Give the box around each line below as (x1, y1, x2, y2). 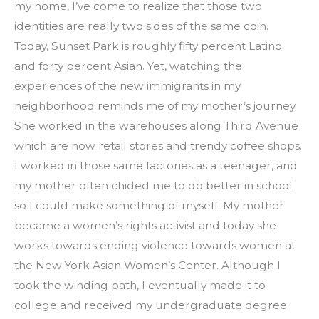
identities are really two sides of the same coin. (14, 19, 268, 33)
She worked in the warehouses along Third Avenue (14, 119, 298, 133)
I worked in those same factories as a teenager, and (14, 159, 298, 173)
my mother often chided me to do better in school (14, 179, 293, 193)
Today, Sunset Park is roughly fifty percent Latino (14, 39, 282, 53)
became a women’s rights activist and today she (14, 219, 276, 233)
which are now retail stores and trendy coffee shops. (14, 139, 302, 153)
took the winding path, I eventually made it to (14, 278, 266, 293)
